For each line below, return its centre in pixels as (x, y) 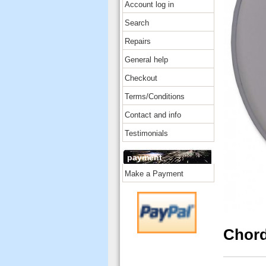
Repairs (138, 41)
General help (146, 60)
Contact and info (153, 115)
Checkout (141, 78)
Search (137, 23)
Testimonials (146, 133)
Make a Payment (154, 174)
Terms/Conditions (155, 96)
